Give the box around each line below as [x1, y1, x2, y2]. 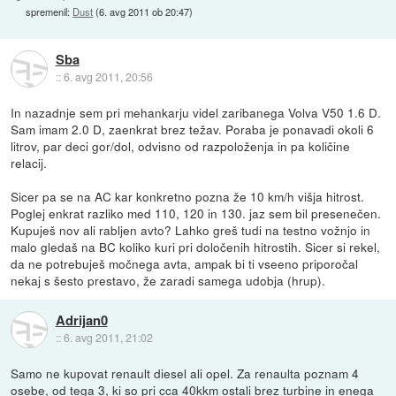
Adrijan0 [55, 310, 108, 331]
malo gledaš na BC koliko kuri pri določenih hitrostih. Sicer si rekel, [11, 237, 381, 255]
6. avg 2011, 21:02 [63, 330, 153, 346]
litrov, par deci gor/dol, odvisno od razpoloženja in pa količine [11, 136, 351, 155]
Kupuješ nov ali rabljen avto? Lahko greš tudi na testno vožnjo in [11, 220, 371, 239]
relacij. [11, 153, 48, 171]
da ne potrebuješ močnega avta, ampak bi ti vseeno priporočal [11, 254, 359, 272]
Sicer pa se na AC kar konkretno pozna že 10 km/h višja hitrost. [11, 187, 365, 205]
